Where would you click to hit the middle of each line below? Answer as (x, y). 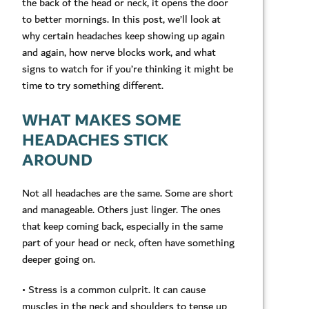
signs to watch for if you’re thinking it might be (128, 69)
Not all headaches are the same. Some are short (128, 193)
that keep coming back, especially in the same (122, 226)
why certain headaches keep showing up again (123, 36)
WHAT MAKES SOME (102, 120)
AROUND (57, 160)
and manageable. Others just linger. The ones (121, 209)
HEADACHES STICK (95, 140)
